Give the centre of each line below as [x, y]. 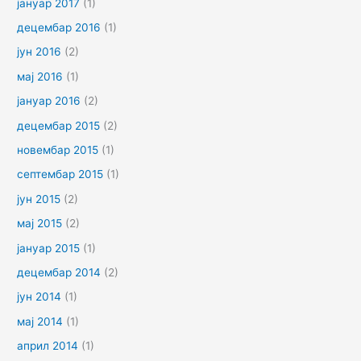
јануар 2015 [49, 248]
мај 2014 [40, 321]
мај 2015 [40, 224]
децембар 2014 [59, 273]
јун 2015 [39, 199]
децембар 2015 [59, 125]
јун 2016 [39, 52]
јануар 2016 [49, 101]
